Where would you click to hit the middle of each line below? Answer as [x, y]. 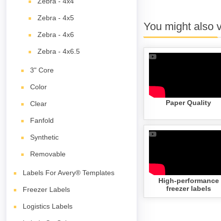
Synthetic [45, 137]
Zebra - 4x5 [56, 18]
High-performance [188, 181]
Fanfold [42, 120]
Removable [48, 154]
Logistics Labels [48, 206]
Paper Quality [189, 103]
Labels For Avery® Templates [69, 173]
